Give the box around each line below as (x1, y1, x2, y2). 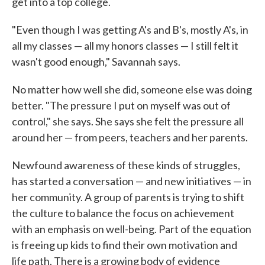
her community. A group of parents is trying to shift (12, 190, 244, 203)
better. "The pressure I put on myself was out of (12, 99, 231, 112)
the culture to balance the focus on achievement (12, 206, 234, 219)
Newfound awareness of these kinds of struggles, (12, 159, 240, 172)
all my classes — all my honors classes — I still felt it (12, 39, 238, 52)
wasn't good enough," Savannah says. (12, 55, 180, 68)
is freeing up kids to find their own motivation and (12, 238, 237, 251)
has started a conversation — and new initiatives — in (12, 174, 251, 188)
